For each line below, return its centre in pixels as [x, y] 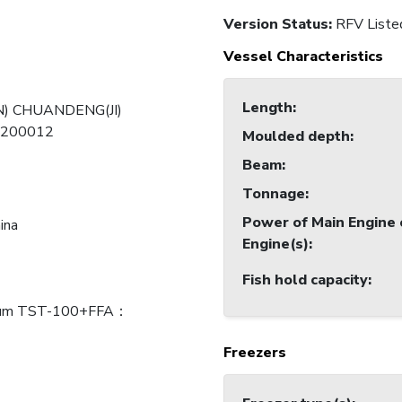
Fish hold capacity [305, 280]
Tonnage [274, 194]
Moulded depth [296, 137]
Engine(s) [275, 245]
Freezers [255, 353]
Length [267, 108]
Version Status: [280, 25]
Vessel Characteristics [303, 57]
